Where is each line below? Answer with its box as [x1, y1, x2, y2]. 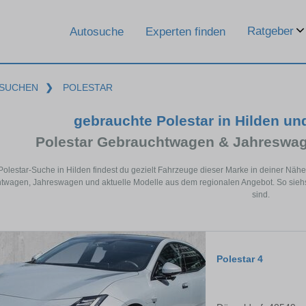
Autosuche [70, 25, 124, 38]
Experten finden [145, 25, 225, 38]
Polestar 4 [217, 253, 263, 265]
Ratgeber [247, 25, 294, 38]
